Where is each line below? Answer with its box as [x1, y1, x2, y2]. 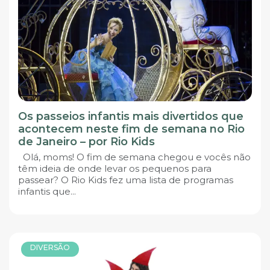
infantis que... [18, 185, 76, 197]
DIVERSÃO [30, 243, 70, 253]
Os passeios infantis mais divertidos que [18, 109, 243, 123]
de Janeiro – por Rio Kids [18, 134, 155, 148]
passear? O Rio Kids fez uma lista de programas [18, 174, 233, 186]
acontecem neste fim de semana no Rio [18, 122, 245, 136]
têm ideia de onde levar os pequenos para [18, 162, 212, 174]
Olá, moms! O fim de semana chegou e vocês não [18, 151, 251, 163]
